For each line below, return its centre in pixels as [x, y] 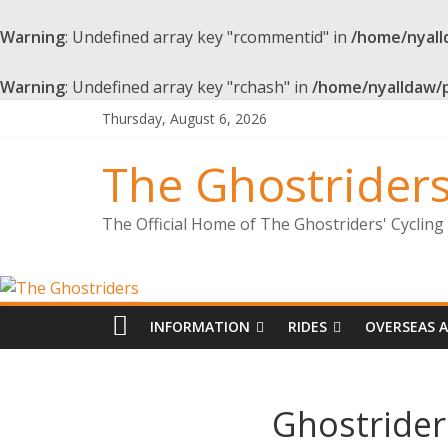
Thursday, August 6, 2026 [184, 118]
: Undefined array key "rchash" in [188, 87]
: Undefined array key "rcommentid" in [208, 37]
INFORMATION [200, 326]
